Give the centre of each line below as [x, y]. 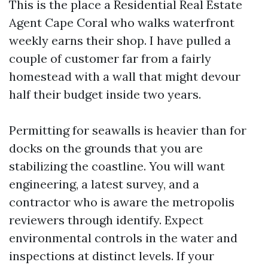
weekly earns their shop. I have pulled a [120, 40]
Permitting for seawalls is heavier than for [128, 130]
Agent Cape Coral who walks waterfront [122, 22]
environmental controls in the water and [123, 238]
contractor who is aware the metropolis [122, 202]
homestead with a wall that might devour [125, 76]
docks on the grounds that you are [106, 148]
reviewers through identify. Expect [106, 220]
